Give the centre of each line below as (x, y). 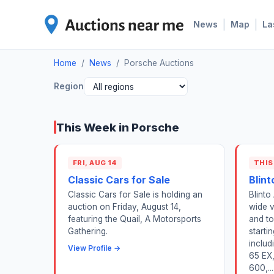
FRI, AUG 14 (95, 163)
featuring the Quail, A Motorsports (135, 219)
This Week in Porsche (118, 128)
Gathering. (88, 231)
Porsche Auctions (159, 63)
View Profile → (94, 248)
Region (69, 87)
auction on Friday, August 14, (124, 207)
